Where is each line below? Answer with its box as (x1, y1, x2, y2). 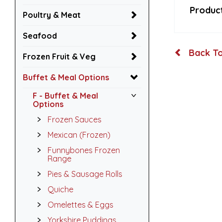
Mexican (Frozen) (48, 130, 111, 140)
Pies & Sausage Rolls (48, 169, 122, 179)
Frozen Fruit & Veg (23, 52, 96, 61)
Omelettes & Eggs (48, 200, 113, 210)
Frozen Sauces (48, 114, 102, 124)
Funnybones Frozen (48, 145, 120, 155)
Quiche (48, 184, 73, 194)
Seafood (23, 31, 57, 41)
